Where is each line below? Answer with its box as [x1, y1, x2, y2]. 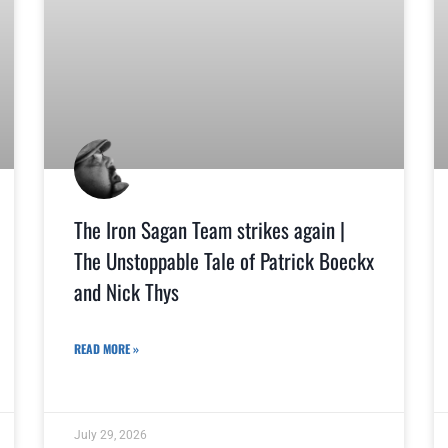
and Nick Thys [74, 276, 179, 308]
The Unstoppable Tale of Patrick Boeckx [74, 245, 374, 277]
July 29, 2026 [74, 428, 147, 443]
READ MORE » [74, 339, 139, 357]
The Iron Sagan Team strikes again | [74, 214, 345, 246]
